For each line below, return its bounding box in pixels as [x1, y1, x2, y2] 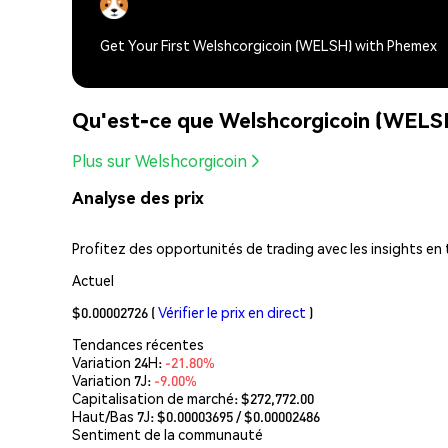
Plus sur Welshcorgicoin [72, 150, 247, 172]
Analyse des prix [72, 187, 204, 209]
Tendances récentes [72, 334, 204, 353]
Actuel [72, 270, 114, 289]
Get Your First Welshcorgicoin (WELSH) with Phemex [100, 36, 437, 55]
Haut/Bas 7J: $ [72, 406, 166, 425]
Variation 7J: [72, 370, 154, 389]
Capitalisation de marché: [72, 388, 241, 407]
